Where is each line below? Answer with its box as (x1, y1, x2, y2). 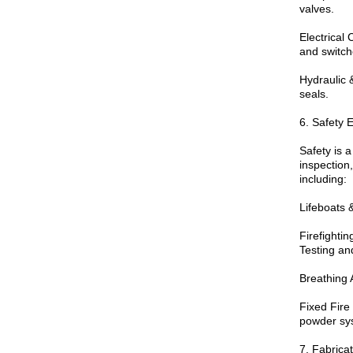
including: (299, 173, 347, 185)
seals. (299, 87, 329, 100)
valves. (299, 2, 334, 15)
